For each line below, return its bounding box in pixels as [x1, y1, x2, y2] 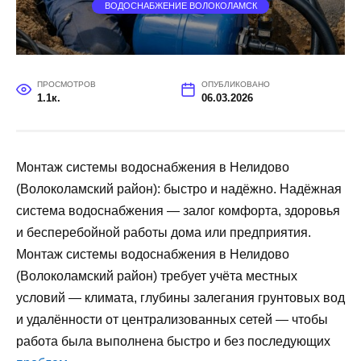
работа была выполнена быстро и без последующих [16, 334, 330, 348]
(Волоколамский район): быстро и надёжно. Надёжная [16, 181, 342, 196]
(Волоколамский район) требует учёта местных [16, 268, 297, 283]
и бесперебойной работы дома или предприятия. [16, 225, 311, 239]
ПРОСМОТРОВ [36, 79, 96, 89]
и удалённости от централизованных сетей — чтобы [16, 312, 328, 326]
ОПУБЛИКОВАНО [201, 79, 270, 89]
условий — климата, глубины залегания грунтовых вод [16, 290, 345, 305]
